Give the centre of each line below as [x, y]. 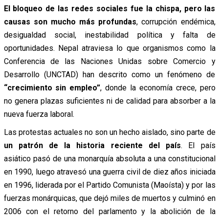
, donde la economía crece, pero [158, 88]
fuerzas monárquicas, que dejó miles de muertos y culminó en [109, 198]
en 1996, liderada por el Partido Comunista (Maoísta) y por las [109, 185]
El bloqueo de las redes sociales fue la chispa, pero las [109, 9]
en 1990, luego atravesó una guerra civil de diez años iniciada [109, 172]
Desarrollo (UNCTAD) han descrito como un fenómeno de [109, 75]
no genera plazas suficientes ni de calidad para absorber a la [109, 101]
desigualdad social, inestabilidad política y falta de [109, 35]
